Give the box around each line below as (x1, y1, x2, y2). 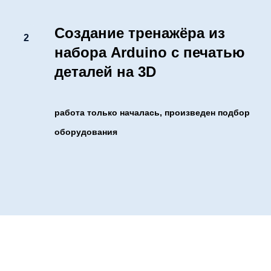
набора (54, 44, 111, 61)
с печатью (171, 44, 245, 61)
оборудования (54, 127, 117, 137)
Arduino (111, 44, 171, 61)
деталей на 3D (54, 64, 156, 80)
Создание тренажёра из (54, 25, 225, 42)
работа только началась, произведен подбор (54, 108, 250, 118)
